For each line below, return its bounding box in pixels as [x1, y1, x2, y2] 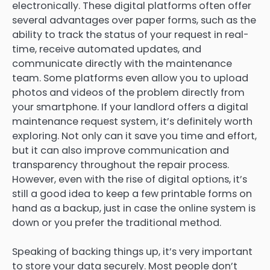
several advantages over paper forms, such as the [12, 13, 256, 28]
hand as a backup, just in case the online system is [12, 201, 256, 216]
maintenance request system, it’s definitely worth [12, 115, 253, 129]
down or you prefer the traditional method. [12, 216, 221, 230]
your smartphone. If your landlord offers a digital [12, 100, 248, 115]
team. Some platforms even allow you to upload [12, 71, 248, 86]
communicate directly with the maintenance [12, 57, 232, 71]
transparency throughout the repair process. [12, 158, 229, 172]
